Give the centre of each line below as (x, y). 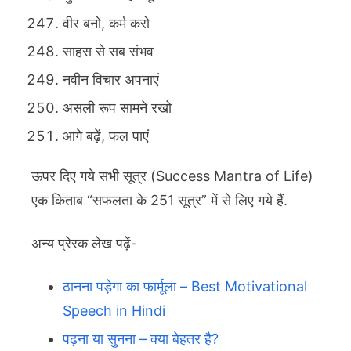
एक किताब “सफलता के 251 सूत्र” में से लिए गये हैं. (159, 201)
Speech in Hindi (114, 311)
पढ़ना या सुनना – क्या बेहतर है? (141, 339)
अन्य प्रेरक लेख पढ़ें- (84, 244)
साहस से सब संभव (108, 52)
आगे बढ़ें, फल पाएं (106, 136)
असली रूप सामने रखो (117, 108)
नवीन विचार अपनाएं (111, 80)
